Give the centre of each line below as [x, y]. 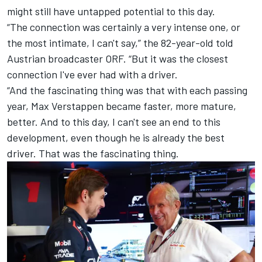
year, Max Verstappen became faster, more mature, [122, 106]
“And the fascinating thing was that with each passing [127, 90]
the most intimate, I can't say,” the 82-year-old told [120, 43]
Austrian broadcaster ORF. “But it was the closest [118, 59]
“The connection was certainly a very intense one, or [124, 27]
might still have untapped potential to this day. [111, 11]
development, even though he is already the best [116, 138]
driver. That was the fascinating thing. [93, 154]
